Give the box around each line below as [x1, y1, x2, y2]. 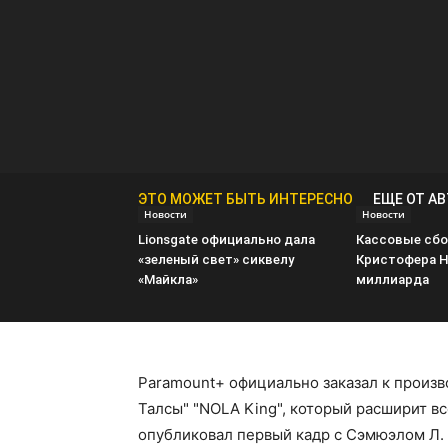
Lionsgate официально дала [138, 232, 315, 247]
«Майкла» [138, 272, 198, 287]
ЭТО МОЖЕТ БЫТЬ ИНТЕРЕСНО [138, 191, 353, 207]
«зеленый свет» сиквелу [138, 252, 294, 267]
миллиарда [356, 272, 429, 287]
